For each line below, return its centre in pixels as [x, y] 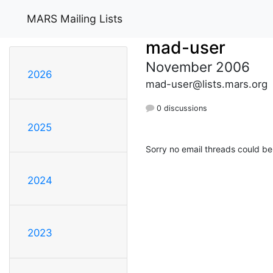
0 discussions [181, 108]
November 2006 [198, 66]
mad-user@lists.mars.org [207, 84]
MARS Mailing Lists [75, 18]
